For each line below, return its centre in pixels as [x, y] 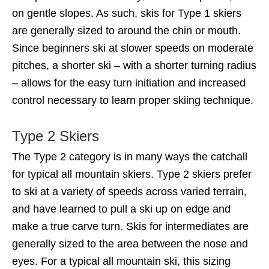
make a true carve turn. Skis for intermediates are [130, 226]
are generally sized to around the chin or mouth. [126, 31]
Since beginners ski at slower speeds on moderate [133, 48]
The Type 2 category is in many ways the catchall [130, 157]
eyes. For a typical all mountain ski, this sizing [121, 261]
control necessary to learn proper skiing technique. [133, 100]
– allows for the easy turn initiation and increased [129, 83]
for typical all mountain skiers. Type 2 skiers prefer [132, 174]
